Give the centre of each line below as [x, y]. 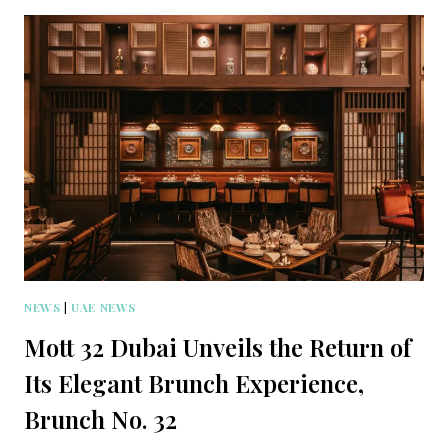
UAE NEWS [103, 307]
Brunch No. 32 [100, 419]
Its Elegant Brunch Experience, [194, 383]
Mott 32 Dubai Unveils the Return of [217, 347]
